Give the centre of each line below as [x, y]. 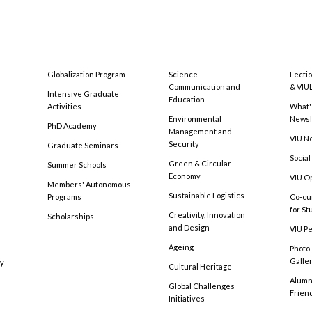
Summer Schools [77, 165]
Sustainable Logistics [206, 196]
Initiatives [187, 299]
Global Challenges [202, 286]
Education [187, 100]
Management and [200, 132]
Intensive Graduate [83, 94]
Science [183, 75]
